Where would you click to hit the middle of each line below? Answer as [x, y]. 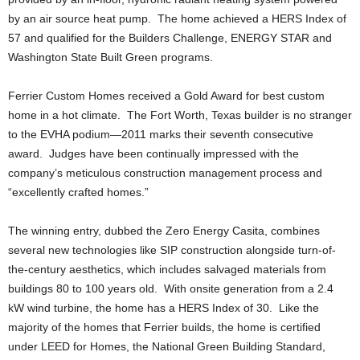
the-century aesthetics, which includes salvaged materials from [167, 269]
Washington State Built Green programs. [110, 57]
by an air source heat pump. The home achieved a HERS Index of [177, 18]
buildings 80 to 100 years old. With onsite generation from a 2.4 [171, 288]
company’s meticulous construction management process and [165, 173]
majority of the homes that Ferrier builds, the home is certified [164, 327]
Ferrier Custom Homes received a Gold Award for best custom [166, 96]
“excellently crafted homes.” [78, 192]
